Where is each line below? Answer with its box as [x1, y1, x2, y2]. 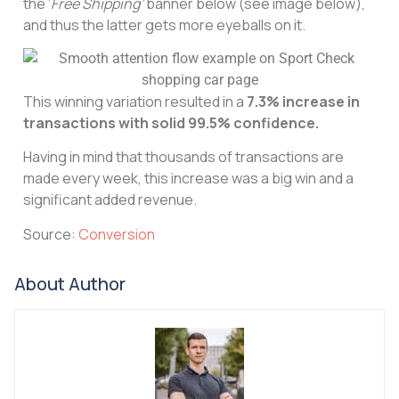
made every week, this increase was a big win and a [23, 168, 354, 189]
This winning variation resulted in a [23, 91, 247, 111]
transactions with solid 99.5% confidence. [23, 112, 319, 133]
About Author [14, 272, 126, 297]
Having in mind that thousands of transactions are [23, 147, 344, 167]
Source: [23, 224, 78, 244]
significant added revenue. [23, 190, 199, 210]
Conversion [78, 224, 155, 244]
